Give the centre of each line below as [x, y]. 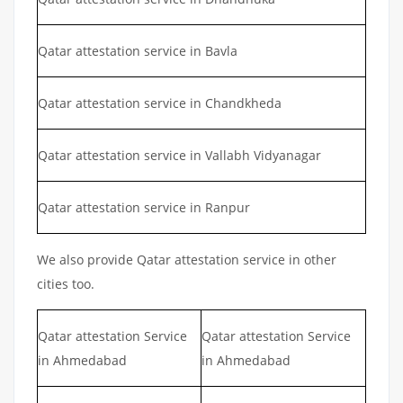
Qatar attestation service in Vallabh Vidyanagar [179, 155]
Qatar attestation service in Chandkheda [160, 103]
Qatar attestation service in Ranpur [144, 207]
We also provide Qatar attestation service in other [187, 259]
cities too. [66, 283]
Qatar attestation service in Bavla [138, 50]
